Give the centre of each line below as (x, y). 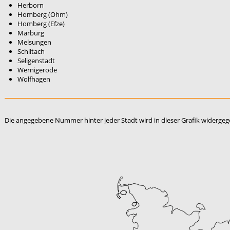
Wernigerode (37, 70)
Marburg (31, 33)
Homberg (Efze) (41, 24)
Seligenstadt (36, 61)
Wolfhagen (34, 79)
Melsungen (34, 42)
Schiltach (31, 51)
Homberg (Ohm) (43, 14)
